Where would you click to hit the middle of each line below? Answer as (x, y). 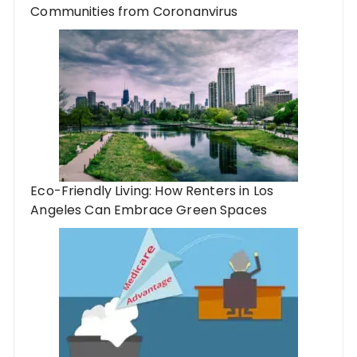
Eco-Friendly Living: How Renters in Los (152, 191)
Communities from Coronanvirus (134, 12)
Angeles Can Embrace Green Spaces (149, 210)
